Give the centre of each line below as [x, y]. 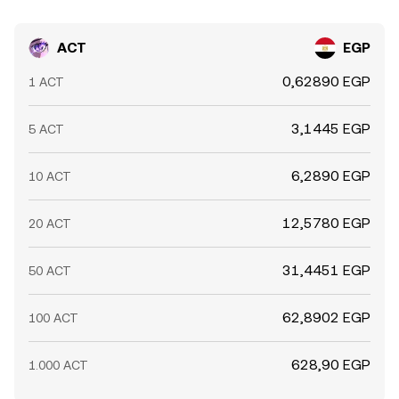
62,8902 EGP [326, 318]
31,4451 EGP [326, 270]
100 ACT [53, 318]
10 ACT [50, 176]
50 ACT [50, 271]
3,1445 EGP [331, 129]
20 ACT [50, 224]
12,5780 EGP [326, 223]
